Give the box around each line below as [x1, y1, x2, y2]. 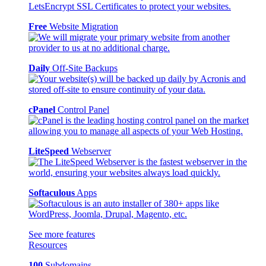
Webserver [71, 145, 111, 156]
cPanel [28, 104, 55, 115]
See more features [28, 229, 95, 239]
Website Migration [49, 21, 118, 31]
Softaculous [28, 187, 75, 198]
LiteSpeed [28, 145, 69, 156]
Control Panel [58, 104, 109, 115]
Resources [28, 239, 67, 250]
